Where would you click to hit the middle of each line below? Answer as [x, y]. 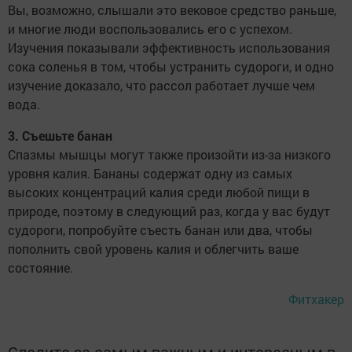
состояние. [40, 268]
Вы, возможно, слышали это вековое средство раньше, [172, 10]
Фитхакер [316, 299]
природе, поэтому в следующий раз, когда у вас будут [169, 211]
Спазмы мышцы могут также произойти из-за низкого [169, 155]
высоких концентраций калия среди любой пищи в [159, 192]
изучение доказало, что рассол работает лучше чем [161, 86]
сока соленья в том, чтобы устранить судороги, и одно [171, 67]
